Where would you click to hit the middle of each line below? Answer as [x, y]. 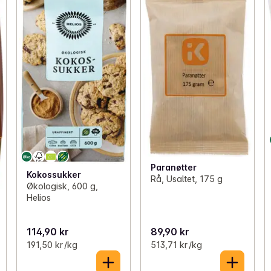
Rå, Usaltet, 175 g [186, 179]
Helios [38, 197]
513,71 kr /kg [176, 245]
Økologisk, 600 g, [62, 186]
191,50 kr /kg [52, 245]
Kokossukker [54, 174]
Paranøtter [173, 168]
